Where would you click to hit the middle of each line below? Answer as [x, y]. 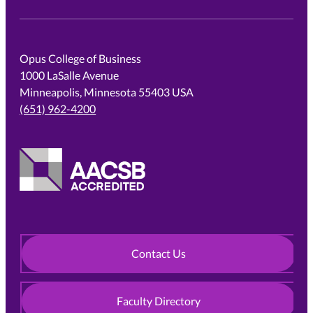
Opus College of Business [81, 59]
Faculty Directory [159, 300]
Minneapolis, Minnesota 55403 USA [107, 92]
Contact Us [159, 253]
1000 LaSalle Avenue [70, 75]
